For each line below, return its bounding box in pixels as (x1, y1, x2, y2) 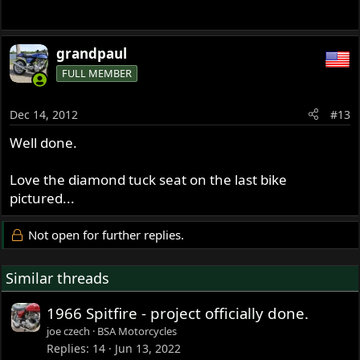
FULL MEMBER (62, 66, 133, 81)
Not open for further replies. (24, 226, 184, 243)
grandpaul (56, 44, 128, 63)
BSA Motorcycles (97, 323, 178, 338)
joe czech (47, 323, 91, 338)
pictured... (10, 188, 76, 207)
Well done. (10, 133, 78, 152)
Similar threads (6, 268, 110, 288)
